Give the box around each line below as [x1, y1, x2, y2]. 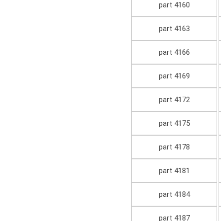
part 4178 [158, 143, 190, 152]
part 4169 [158, 72, 190, 81]
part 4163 [158, 24, 190, 34]
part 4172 [158, 95, 190, 105]
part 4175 [158, 119, 190, 128]
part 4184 [158, 190, 190, 199]
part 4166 [158, 48, 190, 57]
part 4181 [158, 166, 190, 176]
